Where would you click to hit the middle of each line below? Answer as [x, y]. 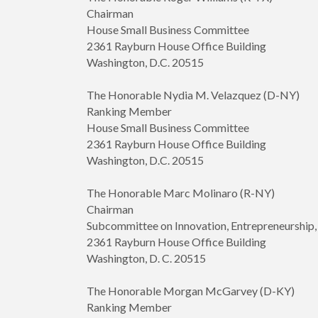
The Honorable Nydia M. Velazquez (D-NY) [193, 95]
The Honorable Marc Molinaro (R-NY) [181, 193]
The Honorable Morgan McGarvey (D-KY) [191, 291]
